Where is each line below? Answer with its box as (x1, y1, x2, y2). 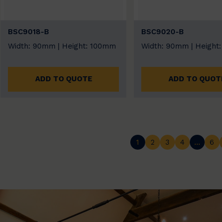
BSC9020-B (141, 27, 184, 36)
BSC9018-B (8, 27, 50, 36)
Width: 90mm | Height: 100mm (8, 42, 116, 51)
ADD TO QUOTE (35, 74, 92, 83)
